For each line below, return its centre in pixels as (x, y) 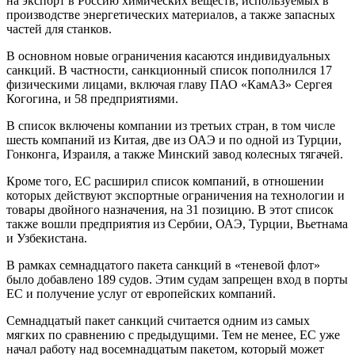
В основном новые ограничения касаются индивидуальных (168, 55)
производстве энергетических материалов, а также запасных (171, 14)
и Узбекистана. (47, 238)
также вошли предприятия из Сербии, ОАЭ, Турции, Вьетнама (177, 223)
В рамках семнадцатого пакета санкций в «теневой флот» (163, 265)
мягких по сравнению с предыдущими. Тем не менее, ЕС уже (173, 334)
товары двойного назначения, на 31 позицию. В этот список (170, 209)
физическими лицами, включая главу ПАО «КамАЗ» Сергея (169, 84)
